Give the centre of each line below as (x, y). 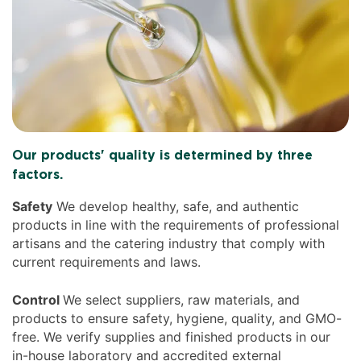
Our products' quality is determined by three (163, 156)
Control (38, 300)
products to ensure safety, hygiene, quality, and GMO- (177, 319)
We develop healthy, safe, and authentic (176, 207)
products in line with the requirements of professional (176, 225)
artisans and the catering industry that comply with (169, 244)
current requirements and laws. (107, 262)
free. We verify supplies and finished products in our (172, 337)
